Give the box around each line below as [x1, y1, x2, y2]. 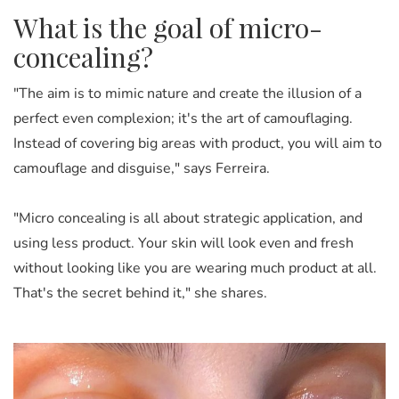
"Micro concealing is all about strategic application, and [13, 208, 362, 228]
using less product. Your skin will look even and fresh [13, 232, 354, 253]
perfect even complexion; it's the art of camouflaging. [13, 108, 353, 128]
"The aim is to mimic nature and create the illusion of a [13, 83, 362, 103]
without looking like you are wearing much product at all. [13, 257, 377, 278]
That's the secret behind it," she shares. [13, 282, 267, 303]
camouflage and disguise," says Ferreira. [13, 158, 270, 178]
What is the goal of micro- [13, 9, 322, 45]
